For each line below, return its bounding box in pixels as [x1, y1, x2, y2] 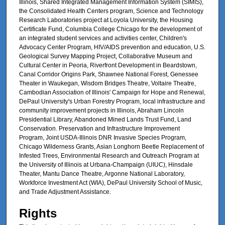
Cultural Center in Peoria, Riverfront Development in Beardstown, [19, 61, 197, 69]
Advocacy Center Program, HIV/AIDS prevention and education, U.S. [19, 43, 205, 51]
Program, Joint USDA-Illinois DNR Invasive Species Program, [19, 134, 186, 141]
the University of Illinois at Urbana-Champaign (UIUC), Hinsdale [19, 161, 193, 168]
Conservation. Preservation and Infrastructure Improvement [19, 125, 180, 132]
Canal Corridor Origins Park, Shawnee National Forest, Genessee [19, 70, 198, 78]
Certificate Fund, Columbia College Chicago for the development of [19, 25, 202, 33]
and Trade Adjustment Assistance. [19, 188, 111, 195]
